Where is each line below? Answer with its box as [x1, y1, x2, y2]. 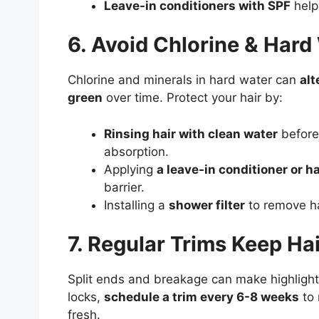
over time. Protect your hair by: [102, 90, 283, 105]
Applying [103, 162, 157, 177]
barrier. [103, 179, 145, 194]
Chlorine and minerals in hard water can [67, 73, 300, 88]
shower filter [168, 197, 245, 212]
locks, [67, 290, 104, 305]
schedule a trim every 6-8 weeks [103, 290, 299, 305]
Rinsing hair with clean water [103, 126, 278, 141]
